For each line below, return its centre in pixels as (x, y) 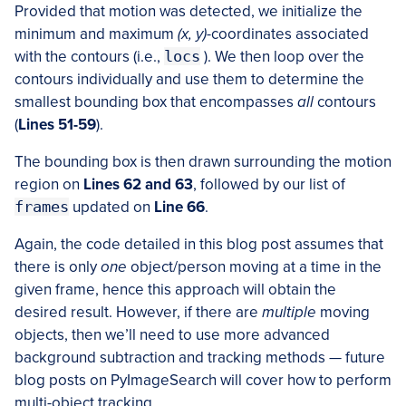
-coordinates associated (288, 34)
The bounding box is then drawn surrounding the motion (203, 162)
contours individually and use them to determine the (189, 80)
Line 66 (179, 208)
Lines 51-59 (57, 125)
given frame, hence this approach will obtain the (175, 290)
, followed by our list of (269, 185)
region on (49, 185)
